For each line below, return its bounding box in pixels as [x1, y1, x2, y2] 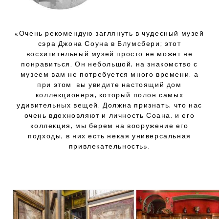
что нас [174, 101, 202, 109]
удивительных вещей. [17, 101, 101, 109]
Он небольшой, [75, 60, 133, 68]
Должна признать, [103, 101, 172, 109]
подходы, [28, 131, 64, 140]
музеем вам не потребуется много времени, [20, 70, 192, 78]
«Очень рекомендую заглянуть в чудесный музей [15, 29, 204, 37]
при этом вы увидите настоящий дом [37, 80, 182, 88]
